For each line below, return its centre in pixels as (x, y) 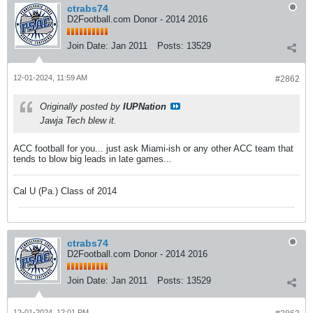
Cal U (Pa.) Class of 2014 (65, 191)
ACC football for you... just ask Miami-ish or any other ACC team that (153, 148)
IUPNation (145, 107)
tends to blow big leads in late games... (93, 159)
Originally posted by (81, 107)
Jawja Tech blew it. (78, 121)
